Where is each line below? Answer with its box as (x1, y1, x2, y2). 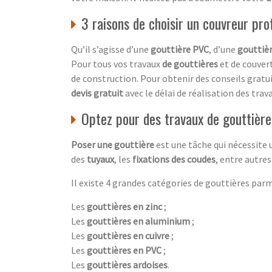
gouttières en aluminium (87, 214, 190, 227)
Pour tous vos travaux (71, 57, 162, 70)
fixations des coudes (132, 152, 216, 165)
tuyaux (87, 152, 114, 165)
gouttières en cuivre (87, 229, 169, 242)
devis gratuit (71, 86, 123, 99)
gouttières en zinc (87, 200, 162, 212)
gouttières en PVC (87, 243, 161, 256)
